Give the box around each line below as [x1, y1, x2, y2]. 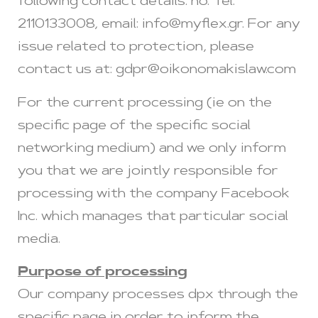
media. [18, 233, 60, 246]
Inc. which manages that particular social [18, 210, 288, 224]
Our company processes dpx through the [18, 289, 298, 302]
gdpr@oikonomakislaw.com [116, 64, 296, 77]
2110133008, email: [18, 18, 142, 32]
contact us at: [18, 64, 116, 77]
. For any [242, 18, 300, 32]
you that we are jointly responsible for [18, 165, 278, 178]
